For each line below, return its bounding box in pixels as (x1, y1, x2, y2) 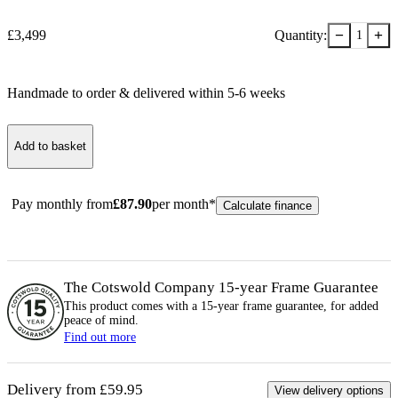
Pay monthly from (12, 195, 113, 211)
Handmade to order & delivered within (7, 84, 227, 100)
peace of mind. (64, 313, 139, 327)
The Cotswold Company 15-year (64, 278, 271, 296)
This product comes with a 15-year (64, 298, 243, 313)
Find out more (64, 330, 136, 344)
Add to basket (14, 139, 86, 154)
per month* (152, 195, 216, 211)
